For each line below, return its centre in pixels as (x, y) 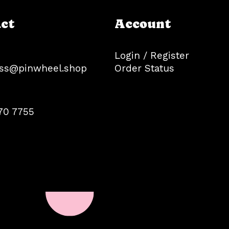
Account (143, 24)
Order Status (144, 68)
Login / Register (152, 55)
